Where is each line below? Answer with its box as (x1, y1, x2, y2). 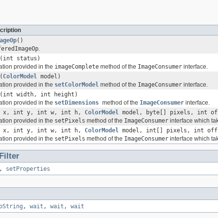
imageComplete (54, 63, 99, 71)
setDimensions (54, 99, 102, 107)
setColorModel (54, 81, 99, 89)
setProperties (6, 165, 50, 173)
